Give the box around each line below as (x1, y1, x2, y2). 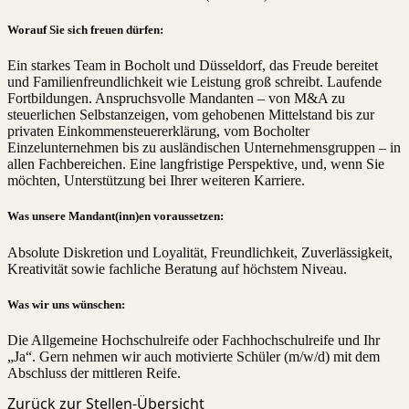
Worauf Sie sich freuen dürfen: (7, 23, 163, 37)
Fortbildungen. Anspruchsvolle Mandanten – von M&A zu (7, 90, 345, 107)
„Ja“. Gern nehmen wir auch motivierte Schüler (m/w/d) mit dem (7, 348, 380, 364)
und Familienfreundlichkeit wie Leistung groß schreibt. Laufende (7, 74, 382, 90)
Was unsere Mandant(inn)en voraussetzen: (7, 209, 224, 224)
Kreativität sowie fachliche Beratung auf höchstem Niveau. (7, 260, 347, 277)
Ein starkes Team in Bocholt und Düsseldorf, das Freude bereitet (7, 58, 378, 74)
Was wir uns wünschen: (7, 297, 125, 311)
